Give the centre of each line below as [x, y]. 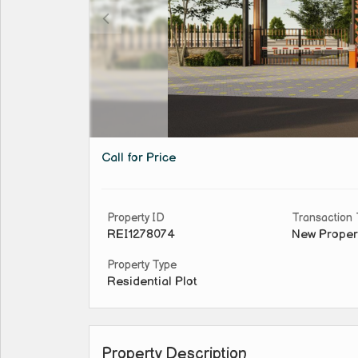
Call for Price [139, 158]
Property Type [142, 265]
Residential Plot [152, 282]
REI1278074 [141, 235]
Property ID [136, 218]
